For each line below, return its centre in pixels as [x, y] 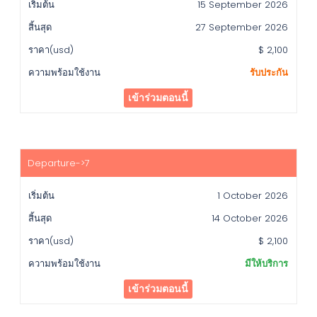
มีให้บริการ [267, 264]
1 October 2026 [253, 196]
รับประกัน [269, 73]
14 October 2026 [250, 219]
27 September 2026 [242, 28]
